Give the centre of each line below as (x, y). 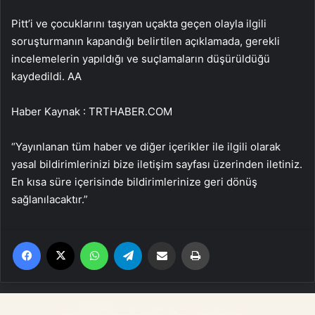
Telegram (161, 241)
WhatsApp (130, 241)
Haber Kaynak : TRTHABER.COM (92, 111)
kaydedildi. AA (46, 76)
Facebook (62, 241)
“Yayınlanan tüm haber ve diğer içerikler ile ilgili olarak (146, 146)
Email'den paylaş (189, 241)
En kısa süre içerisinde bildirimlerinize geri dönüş (134, 181)
